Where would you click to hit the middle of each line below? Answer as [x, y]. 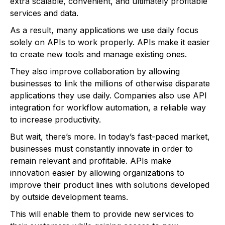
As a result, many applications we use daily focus [104, 30]
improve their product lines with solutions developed [110, 185]
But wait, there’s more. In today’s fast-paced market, [110, 137]
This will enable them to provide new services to [102, 214]
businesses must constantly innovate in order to [101, 149]
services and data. [44, 13]
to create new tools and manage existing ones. [98, 54]
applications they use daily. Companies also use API [108, 96]
